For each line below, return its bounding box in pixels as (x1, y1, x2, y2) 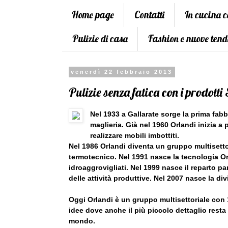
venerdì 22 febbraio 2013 (71, 69, 173, 75)
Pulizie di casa (72, 33, 128, 45)
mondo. (69, 217, 95, 225)
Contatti (134, 9, 164, 21)
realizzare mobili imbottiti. (90, 131, 180, 140)
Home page (72, 9, 114, 21)
